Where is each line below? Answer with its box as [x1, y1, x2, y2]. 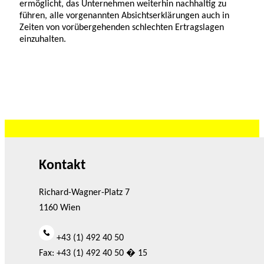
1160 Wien [39, 203, 81, 213]
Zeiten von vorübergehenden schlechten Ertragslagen [19, 22, 224, 32]
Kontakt [39, 158, 86, 173]
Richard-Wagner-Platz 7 [39, 187, 130, 197]
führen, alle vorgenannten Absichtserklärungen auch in [19, 11, 229, 21]
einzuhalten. [19, 34, 66, 44]
